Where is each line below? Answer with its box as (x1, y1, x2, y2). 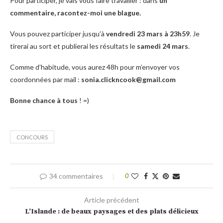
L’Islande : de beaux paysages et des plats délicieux (24, 207, 199, 216)
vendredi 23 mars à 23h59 (106, 29, 190, 38)
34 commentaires (49, 171, 103, 180)
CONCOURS (16, 133, 48, 140)
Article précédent (84, 195, 139, 204)
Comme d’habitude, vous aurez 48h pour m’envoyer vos (10, 62, 180, 71)
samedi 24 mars (135, 41, 188, 50)
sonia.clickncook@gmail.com (81, 75, 176, 84)
